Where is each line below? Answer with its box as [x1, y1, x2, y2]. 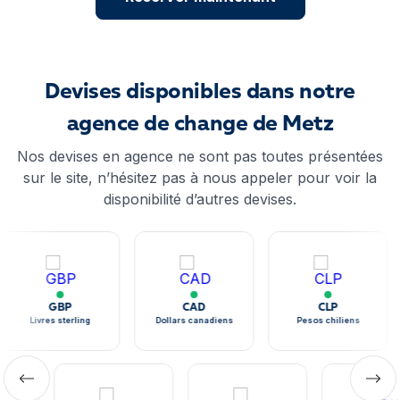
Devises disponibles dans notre [45, 82, 355, 104]
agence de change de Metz [66, 114, 334, 136]
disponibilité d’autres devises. [104, 190, 296, 208]
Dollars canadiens [154, 315, 233, 325]
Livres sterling [29, 315, 90, 325]
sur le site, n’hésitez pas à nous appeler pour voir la [23, 169, 377, 187]
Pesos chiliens [296, 315, 360, 325]
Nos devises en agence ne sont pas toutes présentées [17, 147, 383, 165]
